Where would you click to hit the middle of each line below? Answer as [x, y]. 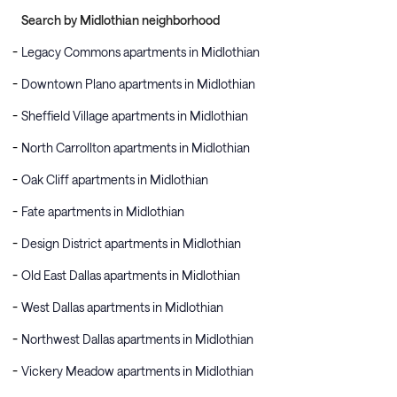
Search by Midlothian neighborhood [121, 20]
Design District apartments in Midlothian [131, 243]
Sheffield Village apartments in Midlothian [135, 116]
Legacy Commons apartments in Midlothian [140, 52]
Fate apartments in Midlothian [103, 211]
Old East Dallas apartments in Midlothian [131, 275]
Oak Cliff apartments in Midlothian [115, 179]
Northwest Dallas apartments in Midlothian [137, 339]
